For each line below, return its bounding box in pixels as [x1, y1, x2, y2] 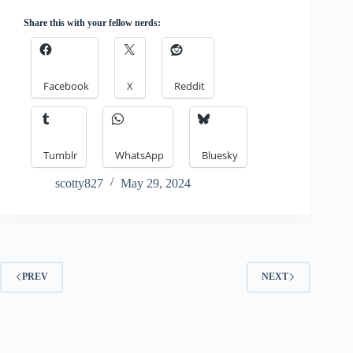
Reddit [174, 78, 205, 93]
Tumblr [43, 147, 77, 162]
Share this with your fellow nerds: [24, 17, 161, 28]
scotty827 [55, 176, 103, 190]
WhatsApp [115, 147, 164, 162]
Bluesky [202, 147, 238, 162]
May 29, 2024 [121, 176, 191, 190]
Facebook [43, 78, 89, 93]
